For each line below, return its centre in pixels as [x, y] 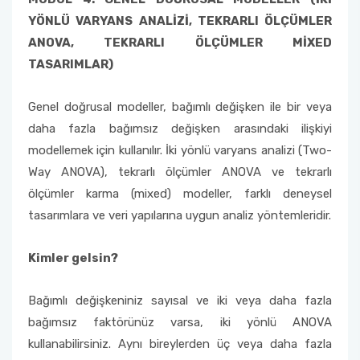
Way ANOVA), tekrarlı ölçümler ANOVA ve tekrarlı [180, 172]
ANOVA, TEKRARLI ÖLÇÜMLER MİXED [180, 43]
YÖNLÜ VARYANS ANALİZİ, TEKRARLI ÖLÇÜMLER [180, 21]
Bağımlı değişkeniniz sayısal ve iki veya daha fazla [180, 301]
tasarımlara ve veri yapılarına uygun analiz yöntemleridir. [180, 215]
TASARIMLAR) [71, 64]
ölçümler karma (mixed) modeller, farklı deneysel [180, 194]
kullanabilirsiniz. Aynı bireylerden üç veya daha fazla [180, 344]
